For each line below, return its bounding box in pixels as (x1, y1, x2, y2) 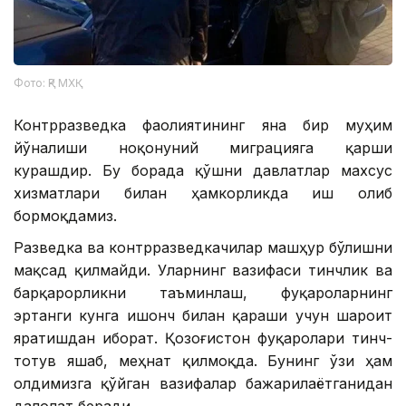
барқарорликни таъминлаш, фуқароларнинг (14, 284, 392, 303)
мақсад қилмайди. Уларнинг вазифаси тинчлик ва (14, 261, 392, 280)
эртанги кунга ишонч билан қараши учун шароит (14, 306, 392, 325)
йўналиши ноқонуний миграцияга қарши (14, 139, 392, 158)
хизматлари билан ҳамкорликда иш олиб (14, 184, 392, 203)
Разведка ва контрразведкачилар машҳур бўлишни (14, 238, 392, 257)
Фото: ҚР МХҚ (14, 76, 75, 91)
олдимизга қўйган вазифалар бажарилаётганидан (14, 374, 392, 393)
